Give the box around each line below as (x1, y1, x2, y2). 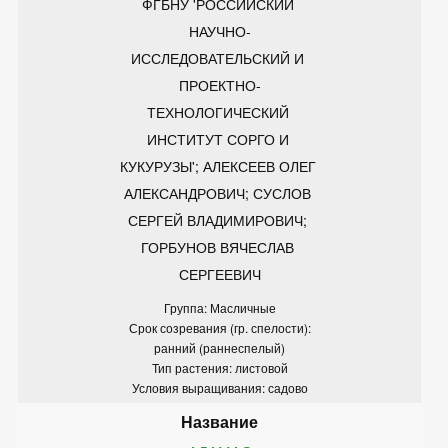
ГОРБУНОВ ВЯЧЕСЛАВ (141, 236, 298, 257)
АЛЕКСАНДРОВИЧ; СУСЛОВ (124, 182, 315, 203)
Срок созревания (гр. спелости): (128, 318, 311, 336)
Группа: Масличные (163, 298, 276, 316)
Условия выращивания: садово (131, 378, 308, 396)
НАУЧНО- (188, 20, 251, 41)
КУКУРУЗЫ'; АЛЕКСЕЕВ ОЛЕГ (119, 155, 320, 176)
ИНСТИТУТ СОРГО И (146, 128, 293, 149)
